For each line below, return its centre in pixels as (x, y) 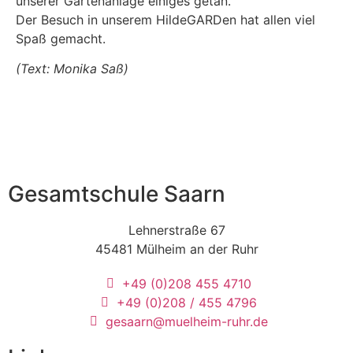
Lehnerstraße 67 (176, 230)
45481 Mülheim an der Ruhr (176, 249)
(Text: (35, 69)
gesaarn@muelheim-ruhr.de (186, 321)
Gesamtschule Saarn (117, 193)
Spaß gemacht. (61, 39)
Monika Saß (89, 69)
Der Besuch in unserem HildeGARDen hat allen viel (165, 20)
